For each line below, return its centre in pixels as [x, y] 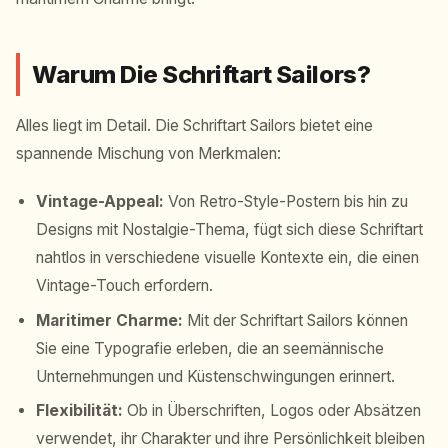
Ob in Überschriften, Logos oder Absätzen [272, 411]
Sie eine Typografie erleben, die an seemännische [210, 348]
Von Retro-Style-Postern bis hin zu [286, 202]
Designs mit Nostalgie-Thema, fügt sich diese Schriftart [229, 230]
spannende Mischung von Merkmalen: [148, 154]
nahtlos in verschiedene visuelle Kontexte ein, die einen [227, 258]
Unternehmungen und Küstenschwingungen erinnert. [215, 376]
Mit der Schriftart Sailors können [295, 320]
